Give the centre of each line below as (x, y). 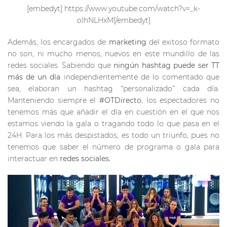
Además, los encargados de (58, 42)
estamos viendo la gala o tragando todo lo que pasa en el (113, 123)
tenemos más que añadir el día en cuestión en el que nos (113, 112)
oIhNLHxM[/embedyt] (113, 20)
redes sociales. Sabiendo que (61, 65)
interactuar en (34, 158)
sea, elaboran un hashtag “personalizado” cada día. (113, 88)
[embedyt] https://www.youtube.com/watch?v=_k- (113, 8)
